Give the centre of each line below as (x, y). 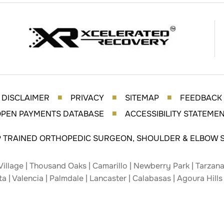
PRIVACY (87, 98)
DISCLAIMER (25, 98)
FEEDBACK (201, 98)
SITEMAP (142, 98)
